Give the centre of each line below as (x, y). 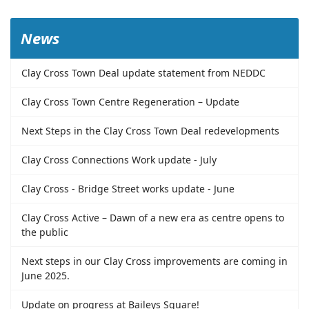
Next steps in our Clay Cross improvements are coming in (154, 261)
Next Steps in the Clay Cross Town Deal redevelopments (150, 131)
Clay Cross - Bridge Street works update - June (128, 189)
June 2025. (46, 276)
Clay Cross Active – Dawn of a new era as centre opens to (153, 218)
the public (45, 232)
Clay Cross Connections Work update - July (119, 160)
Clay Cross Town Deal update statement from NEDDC (143, 73)
